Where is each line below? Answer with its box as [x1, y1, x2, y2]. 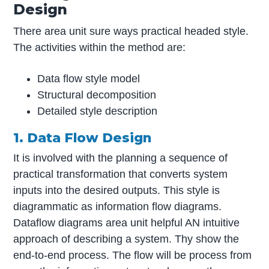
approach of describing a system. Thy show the [13, 233, 240, 246]
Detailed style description [37, 104, 158, 117]
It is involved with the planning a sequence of [13, 152, 228, 165]
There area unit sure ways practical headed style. [13, 25, 249, 38]
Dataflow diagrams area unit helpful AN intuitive [13, 217, 240, 229]
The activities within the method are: [13, 41, 186, 54]
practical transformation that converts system [13, 168, 228, 181]
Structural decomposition [37, 88, 157, 101]
